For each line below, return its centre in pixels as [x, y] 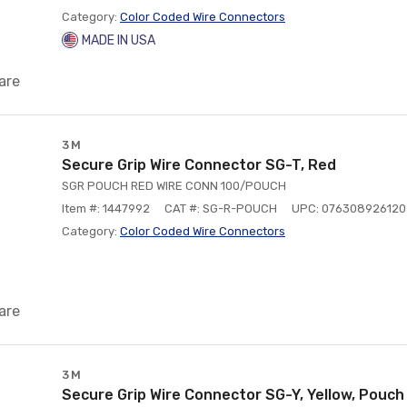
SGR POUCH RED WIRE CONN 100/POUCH [174, 186]
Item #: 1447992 [106, 208]
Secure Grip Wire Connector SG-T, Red [199, 165]
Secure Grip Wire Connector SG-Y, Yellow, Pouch [233, 395]
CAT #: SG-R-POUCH [221, 208]
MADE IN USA [119, 40]
